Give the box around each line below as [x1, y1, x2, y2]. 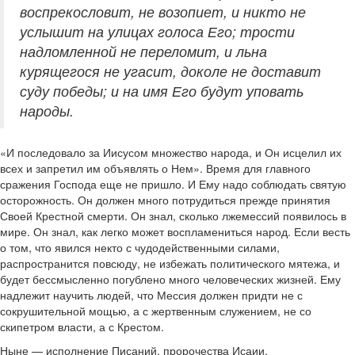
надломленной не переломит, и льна [20, 41, 267, 62]
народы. [20, 101, 74, 121]
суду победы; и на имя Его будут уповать [20, 81, 303, 101]
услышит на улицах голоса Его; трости [20, 21, 295, 42]
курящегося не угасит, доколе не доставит [20, 61, 321, 82]
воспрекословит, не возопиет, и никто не [20, 2, 306, 22]
